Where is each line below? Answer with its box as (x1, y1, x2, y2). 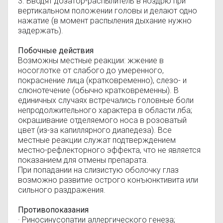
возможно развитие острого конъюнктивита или (18, 175, 198, 185)
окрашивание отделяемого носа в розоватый (18, 115, 187, 125)
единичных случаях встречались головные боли (18, 96, 194, 105)
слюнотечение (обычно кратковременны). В (18, 86, 179, 95)
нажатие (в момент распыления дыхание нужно (18, 16, 192, 25)
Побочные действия (18, 46, 94, 55)
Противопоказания (18, 205, 89, 215)
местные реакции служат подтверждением (18, 135, 176, 145)
